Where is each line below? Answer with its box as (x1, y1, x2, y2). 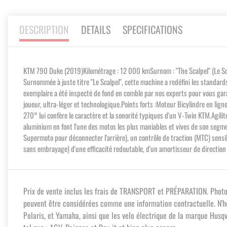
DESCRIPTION (19, 22, 69, 37)
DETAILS (81, 22, 110, 37)
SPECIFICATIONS (123, 22, 182, 37)
